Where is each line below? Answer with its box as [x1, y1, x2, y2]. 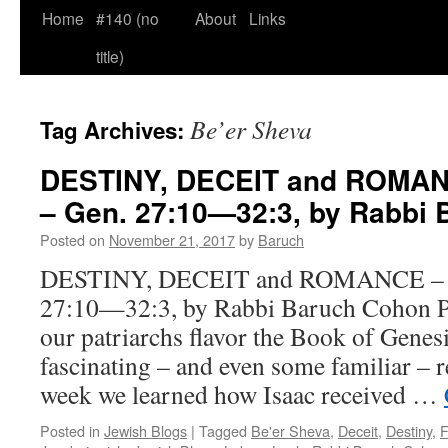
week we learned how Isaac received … [40, 377, 444, 411]
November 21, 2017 [109, 229, 235, 250]
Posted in [40, 420, 100, 441]
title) [96, 45, 124, 67]
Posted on [40, 229, 105, 250]
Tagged [199, 420, 247, 441]
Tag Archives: [40, 114, 190, 146]
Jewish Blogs [104, 420, 187, 441]
